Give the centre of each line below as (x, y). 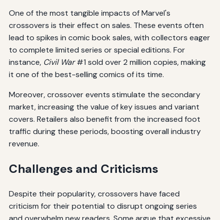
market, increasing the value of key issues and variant (104, 107)
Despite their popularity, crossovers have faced (94, 194)
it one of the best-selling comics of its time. (86, 74)
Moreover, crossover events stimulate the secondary (104, 94)
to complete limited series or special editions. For (97, 50)
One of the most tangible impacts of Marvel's (89, 13)
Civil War (59, 62)
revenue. (24, 143)
